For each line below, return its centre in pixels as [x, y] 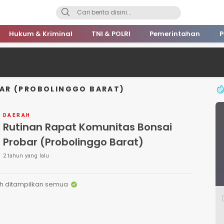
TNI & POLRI [111, 34]
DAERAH [17, 115]
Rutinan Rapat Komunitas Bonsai [87, 127]
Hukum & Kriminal [40, 34]
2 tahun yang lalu [26, 156]
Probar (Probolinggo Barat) [73, 142]
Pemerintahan [175, 34]
